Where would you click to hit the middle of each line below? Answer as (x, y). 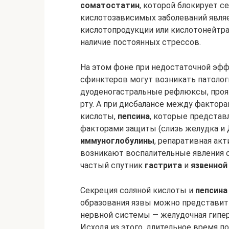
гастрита (163, 165)
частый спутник (112, 165)
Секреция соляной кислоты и (138, 190)
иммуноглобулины (117, 141)
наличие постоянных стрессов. (141, 42)
